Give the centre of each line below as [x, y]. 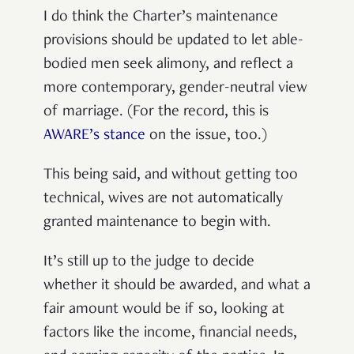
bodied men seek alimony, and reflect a [168, 64]
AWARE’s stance [94, 136]
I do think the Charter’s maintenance [161, 17]
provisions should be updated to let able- [173, 41]
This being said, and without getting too [171, 175]
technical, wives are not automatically [163, 199]
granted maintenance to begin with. [157, 222]
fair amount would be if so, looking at [164, 309]
